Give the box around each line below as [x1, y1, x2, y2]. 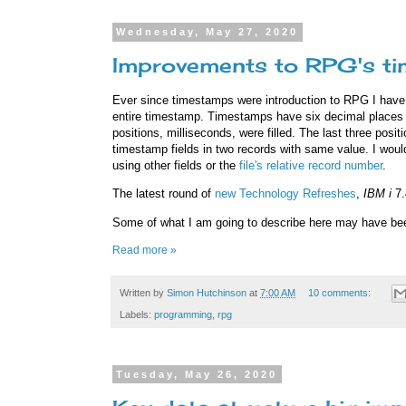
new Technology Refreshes [215, 187, 356, 201]
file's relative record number [239, 159, 382, 173]
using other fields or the [112, 159, 239, 173]
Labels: [120, 309, 154, 321]
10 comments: [307, 286, 373, 298]
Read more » [112, 243, 177, 256]
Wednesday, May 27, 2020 [116, 26, 299, 38]
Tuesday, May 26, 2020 [116, 369, 278, 381]
